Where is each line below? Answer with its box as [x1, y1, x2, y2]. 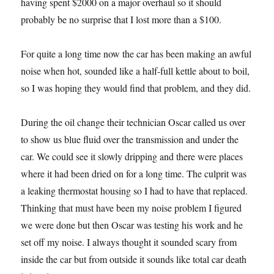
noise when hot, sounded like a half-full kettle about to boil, [21, 64, 250, 77]
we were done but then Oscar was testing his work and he [21, 218, 243, 231]
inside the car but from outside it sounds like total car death [21, 253, 247, 265]
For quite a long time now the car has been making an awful [21, 47, 252, 60]
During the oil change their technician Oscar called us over [21, 116, 246, 128]
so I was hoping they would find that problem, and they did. [21, 81, 251, 94]
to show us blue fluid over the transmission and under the [21, 133, 239, 146]
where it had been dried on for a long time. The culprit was [21, 167, 247, 180]
